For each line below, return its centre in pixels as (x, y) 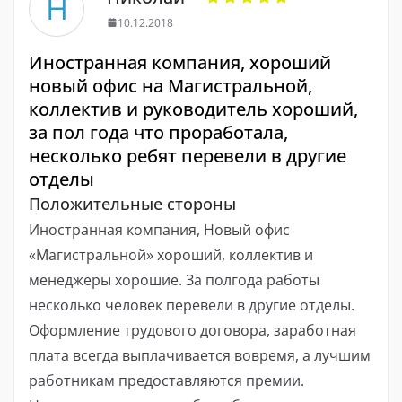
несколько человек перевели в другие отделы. (192, 305)
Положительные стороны (132, 203)
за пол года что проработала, (158, 132)
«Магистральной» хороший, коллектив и (171, 254)
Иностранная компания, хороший (180, 62)
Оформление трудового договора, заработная (192, 330)
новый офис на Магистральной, (170, 85)
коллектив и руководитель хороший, (193, 109)
